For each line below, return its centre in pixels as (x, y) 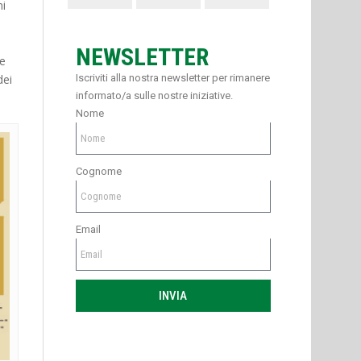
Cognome (98, 172)
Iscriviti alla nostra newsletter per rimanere (172, 78)
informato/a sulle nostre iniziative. (154, 96)
